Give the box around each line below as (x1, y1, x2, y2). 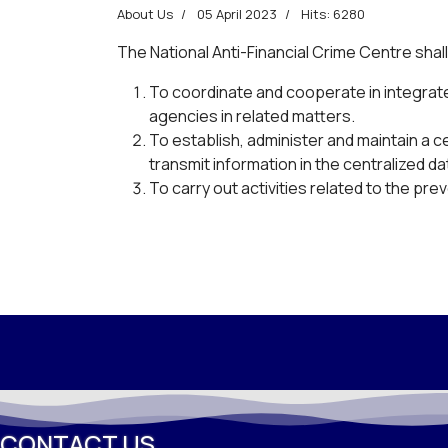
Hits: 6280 (301, 4, 365, 23)
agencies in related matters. (149, 104, 355, 127)
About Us (117, 4, 173, 23)
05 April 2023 (197, 4, 277, 23)
